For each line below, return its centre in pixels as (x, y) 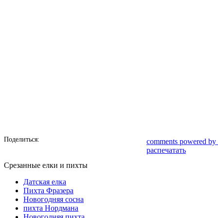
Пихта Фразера (48, 191)
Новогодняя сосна (54, 199)
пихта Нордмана (51, 208)
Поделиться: (22, 139)
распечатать (166, 150)
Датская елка (45, 182)
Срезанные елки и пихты (46, 165)
